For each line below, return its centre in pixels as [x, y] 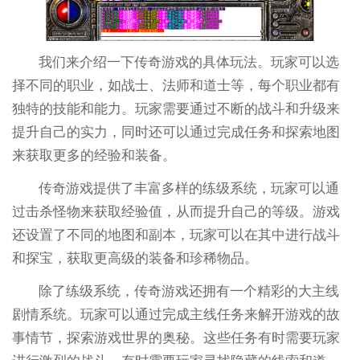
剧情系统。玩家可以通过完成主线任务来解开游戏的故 [176, 315]
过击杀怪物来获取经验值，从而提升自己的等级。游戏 [176, 212]
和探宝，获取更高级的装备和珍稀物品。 [135, 259]
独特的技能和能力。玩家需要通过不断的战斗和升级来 [176, 109]
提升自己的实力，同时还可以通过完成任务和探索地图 [176, 133]
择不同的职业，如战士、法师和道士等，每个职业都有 [176, 86]
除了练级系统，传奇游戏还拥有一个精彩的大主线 [189, 292]
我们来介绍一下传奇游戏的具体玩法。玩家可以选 [189, 63]
